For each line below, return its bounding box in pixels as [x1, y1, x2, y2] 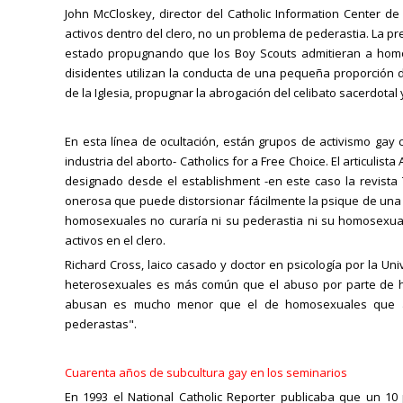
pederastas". [65, 316, 137, 332]
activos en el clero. [65, 232, 166, 248]
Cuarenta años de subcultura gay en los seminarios [65, 364, 347, 381]
